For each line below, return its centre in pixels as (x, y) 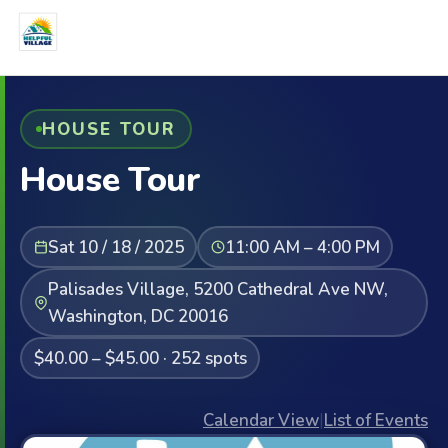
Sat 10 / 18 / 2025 (115, 247)
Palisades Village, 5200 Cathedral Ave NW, (217, 289)
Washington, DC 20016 (137, 316)
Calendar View (261, 420)
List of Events (376, 420)
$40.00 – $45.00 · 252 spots (140, 358)
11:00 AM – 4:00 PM (302, 247)
